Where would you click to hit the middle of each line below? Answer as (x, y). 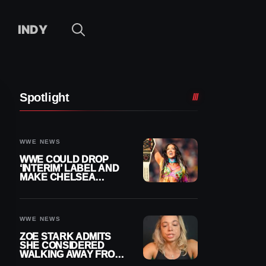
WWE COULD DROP (64, 159)
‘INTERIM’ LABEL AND (69, 168)
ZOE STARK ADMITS (66, 236)
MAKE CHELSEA (58, 177)
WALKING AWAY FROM (71, 254)
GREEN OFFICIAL (59, 186)
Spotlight (45, 97)
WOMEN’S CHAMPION (69, 195)
